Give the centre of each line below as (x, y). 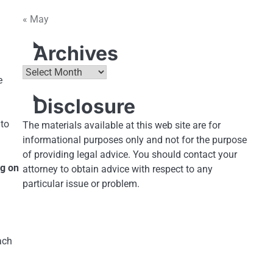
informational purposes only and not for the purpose (134, 140)
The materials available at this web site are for (121, 125)
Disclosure (84, 106)
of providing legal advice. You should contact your (129, 154)
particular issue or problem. (81, 184)
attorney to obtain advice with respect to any (117, 169)
